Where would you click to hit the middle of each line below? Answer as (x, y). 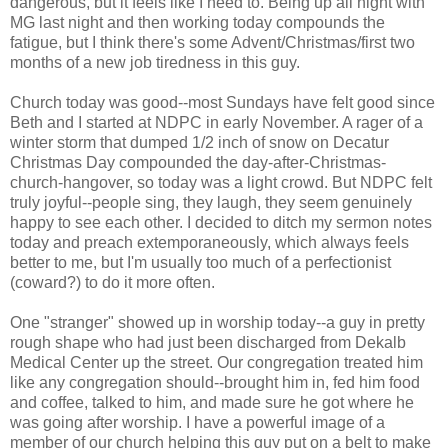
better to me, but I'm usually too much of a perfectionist (200, 262)
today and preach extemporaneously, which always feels (209, 242)
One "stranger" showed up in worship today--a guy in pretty (217, 322)
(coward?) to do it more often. (112, 282)
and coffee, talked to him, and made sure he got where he (212, 402)
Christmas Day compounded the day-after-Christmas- (198, 162)
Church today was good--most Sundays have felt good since (222, 102)
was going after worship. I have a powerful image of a (197, 422)
